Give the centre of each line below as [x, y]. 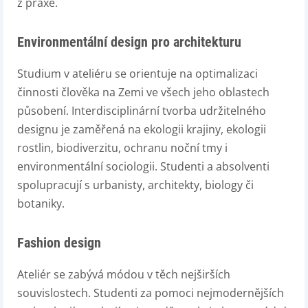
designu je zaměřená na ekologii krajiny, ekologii [142, 129]
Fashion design [59, 243]
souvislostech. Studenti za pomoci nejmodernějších [151, 293]
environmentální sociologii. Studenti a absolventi [143, 166]
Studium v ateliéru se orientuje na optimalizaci [137, 74]
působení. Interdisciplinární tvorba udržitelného [142, 111]
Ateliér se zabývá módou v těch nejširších [124, 274]
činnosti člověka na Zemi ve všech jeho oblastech [143, 92]
